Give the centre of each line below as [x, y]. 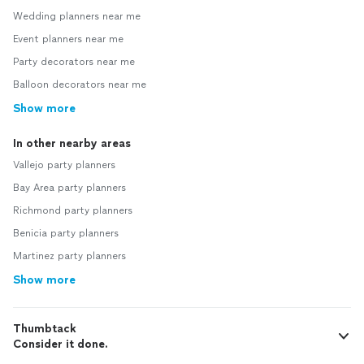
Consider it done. [61, 344]
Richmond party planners [73, 211]
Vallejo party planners [64, 165]
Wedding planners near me [77, 17]
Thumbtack [45, 329]
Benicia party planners [66, 234]
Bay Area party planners [69, 188]
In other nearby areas [72, 144]
